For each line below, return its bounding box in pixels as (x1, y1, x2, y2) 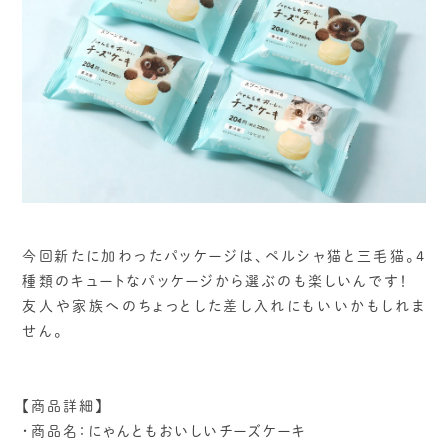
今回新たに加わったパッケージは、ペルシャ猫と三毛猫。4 (22, 248, 426, 263)
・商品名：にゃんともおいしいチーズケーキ (22, 423, 308, 438)
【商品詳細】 (22, 398, 105, 413)
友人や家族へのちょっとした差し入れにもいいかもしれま (22, 298, 426, 313)
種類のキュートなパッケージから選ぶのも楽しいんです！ (22, 273, 426, 288)
